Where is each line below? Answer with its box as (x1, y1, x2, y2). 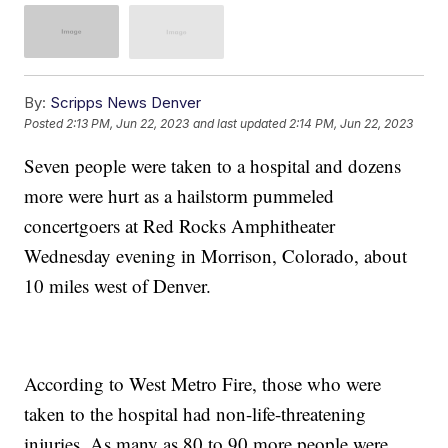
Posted (24, 116, 67, 132)
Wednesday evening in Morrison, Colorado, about (24, 242, 408, 268)
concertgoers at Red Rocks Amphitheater (24, 212, 336, 238)
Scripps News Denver (50, 92, 202, 112)
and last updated (193, 116, 287, 132)
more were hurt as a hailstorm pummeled (24, 182, 335, 208)
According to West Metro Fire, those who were (24, 370, 382, 396)
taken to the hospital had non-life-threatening (24, 400, 367, 426)
